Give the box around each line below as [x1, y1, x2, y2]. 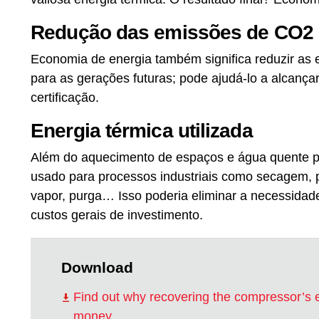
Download [61, 258, 134, 276]
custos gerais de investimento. [31, 207, 204, 222]
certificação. [31, 90, 100, 105]
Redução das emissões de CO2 [31, 21, 313, 43]
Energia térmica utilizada [31, 119, 253, 142]
